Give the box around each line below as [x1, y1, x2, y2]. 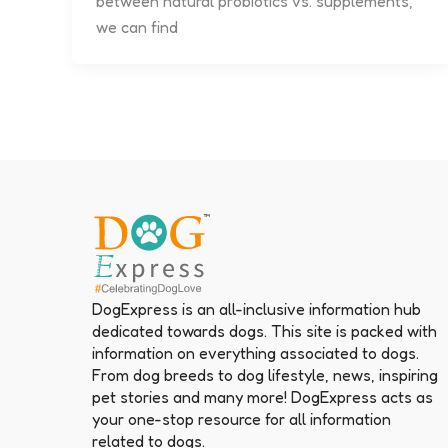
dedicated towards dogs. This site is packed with [92, 320, 437, 341]
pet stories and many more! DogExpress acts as [92, 386, 433, 407]
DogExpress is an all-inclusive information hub [92, 298, 421, 319]
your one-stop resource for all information [92, 408, 391, 429]
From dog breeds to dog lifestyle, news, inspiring [92, 364, 438, 385]
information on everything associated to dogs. [92, 342, 419, 363]
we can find [96, 16, 178, 37]
